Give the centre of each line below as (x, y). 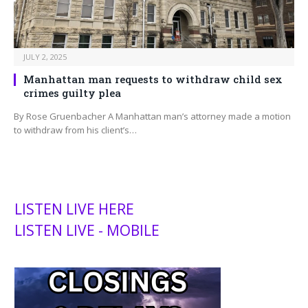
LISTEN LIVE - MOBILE (87, 231)
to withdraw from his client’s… (75, 130)
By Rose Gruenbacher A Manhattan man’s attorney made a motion (152, 117)
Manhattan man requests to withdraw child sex (153, 79)
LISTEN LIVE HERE (74, 209)
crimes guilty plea (72, 93)
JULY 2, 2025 (45, 57)
